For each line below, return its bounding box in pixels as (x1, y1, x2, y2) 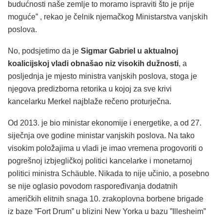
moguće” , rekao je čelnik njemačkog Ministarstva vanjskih (8, 13, 208, 21)
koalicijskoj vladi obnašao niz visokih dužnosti (8, 59, 179, 68)
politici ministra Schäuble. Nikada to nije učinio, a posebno (8, 169, 209, 178)
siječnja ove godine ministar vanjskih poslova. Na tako (8, 131, 195, 140)
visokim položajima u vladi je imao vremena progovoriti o (8, 144, 203, 152)
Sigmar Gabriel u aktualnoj (81, 47, 178, 55)
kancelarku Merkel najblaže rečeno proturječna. (8, 97, 171, 106)
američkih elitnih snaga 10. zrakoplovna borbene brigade (8, 194, 203, 203)
